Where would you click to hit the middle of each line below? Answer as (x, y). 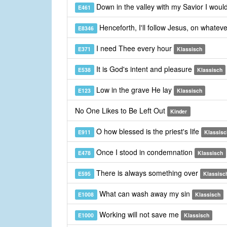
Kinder (179, 111)
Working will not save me (139, 215)
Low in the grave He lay (134, 90)
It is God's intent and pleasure (144, 69)
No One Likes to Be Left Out (121, 111)
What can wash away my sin (144, 194)
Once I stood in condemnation (144, 152)
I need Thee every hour (134, 48)
